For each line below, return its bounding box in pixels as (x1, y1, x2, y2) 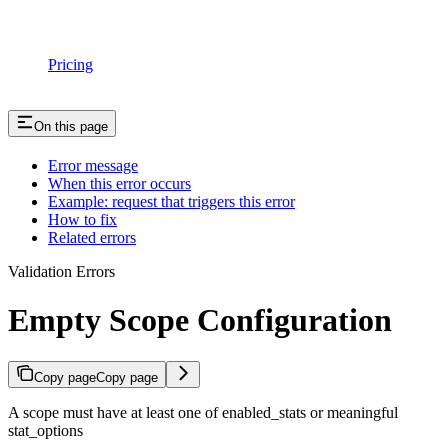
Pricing (48, 55, 93, 73)
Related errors (48, 228, 136, 246)
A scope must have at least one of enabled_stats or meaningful (8, 403, 398, 421)
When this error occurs (48, 174, 191, 192)
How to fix (48, 210, 117, 228)
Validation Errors (8, 262, 115, 280)
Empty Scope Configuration (8, 302, 392, 339)
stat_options (8, 421, 83, 439)
